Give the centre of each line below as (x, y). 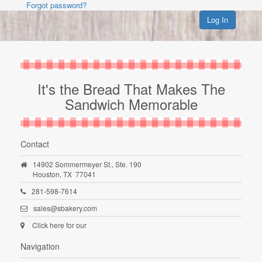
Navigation (40, 246)
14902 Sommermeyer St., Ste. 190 (87, 164)
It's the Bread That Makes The (131, 89)
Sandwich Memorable (131, 104)
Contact (35, 144)
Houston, (47, 174)
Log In (218, 20)
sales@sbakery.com (65, 208)
